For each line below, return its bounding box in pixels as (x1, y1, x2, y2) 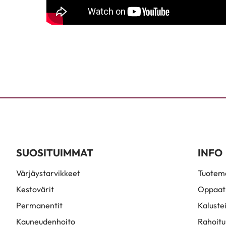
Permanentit (16, 200, 63, 210)
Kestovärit (16, 184, 54, 194)
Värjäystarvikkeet (16, 168, 80, 178)
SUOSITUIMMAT (16, 146, 93, 159)
